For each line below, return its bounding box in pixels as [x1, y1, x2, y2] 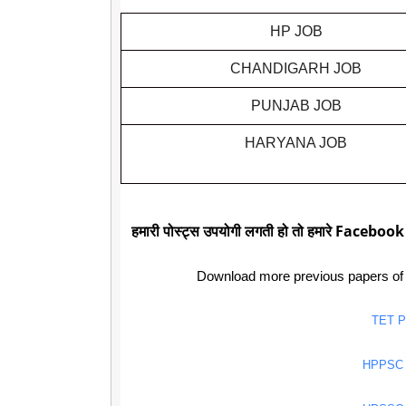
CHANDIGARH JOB [230, 60, 362, 76]
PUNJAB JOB [250, 97, 342, 113]
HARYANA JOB [245, 134, 347, 150]
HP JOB [269, 23, 323, 39]
